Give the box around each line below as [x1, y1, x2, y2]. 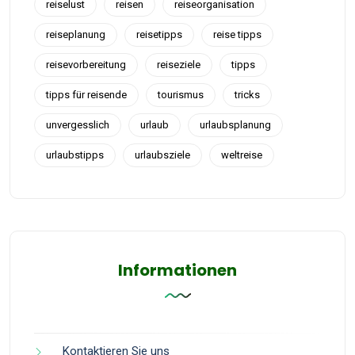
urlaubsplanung [200, 119, 271, 132]
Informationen [118, 259, 237, 282]
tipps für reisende [46, 89, 127, 101]
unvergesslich [46, 119, 109, 132]
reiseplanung [46, 29, 105, 41]
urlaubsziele [135, 149, 190, 162]
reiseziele [157, 59, 200, 71]
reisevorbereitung [46, 59, 126, 71]
